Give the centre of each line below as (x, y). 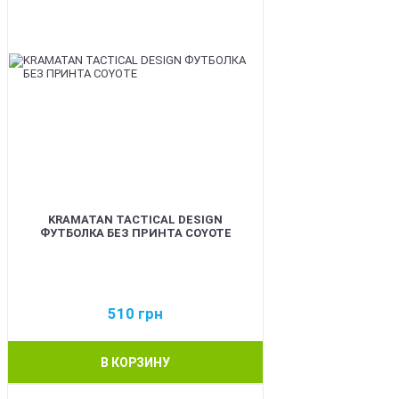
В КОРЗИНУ (135, 362)
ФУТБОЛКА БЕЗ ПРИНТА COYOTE (135, 233)
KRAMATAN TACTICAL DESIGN (135, 220)
